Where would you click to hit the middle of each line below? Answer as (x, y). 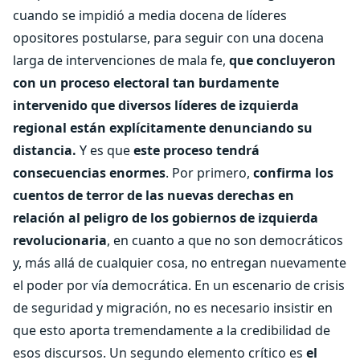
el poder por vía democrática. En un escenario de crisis (179, 285)
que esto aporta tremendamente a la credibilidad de (172, 330)
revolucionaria (60, 240)
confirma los (292, 173)
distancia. (45, 150)
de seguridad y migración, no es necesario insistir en (173, 308)
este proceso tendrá (196, 150)
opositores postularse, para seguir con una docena (168, 38)
